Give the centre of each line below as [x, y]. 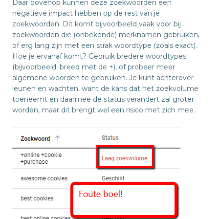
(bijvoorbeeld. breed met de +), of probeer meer [94, 67]
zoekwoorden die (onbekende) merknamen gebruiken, [106, 35]
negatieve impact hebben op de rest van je [86, 13]
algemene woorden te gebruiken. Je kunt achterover [103, 78]
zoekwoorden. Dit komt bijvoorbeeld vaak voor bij [97, 24]
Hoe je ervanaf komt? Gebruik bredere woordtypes [99, 56]
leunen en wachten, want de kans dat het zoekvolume [105, 89]
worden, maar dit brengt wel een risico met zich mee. [104, 110]
